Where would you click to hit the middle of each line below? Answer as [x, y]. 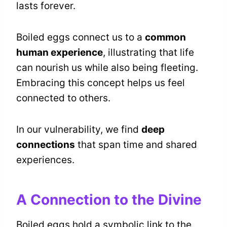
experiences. [45, 160]
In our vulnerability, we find [79, 130]
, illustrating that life [148, 53]
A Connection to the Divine [109, 200]
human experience [60, 53]
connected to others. [63, 98]
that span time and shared [136, 145]
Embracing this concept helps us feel [101, 83]
